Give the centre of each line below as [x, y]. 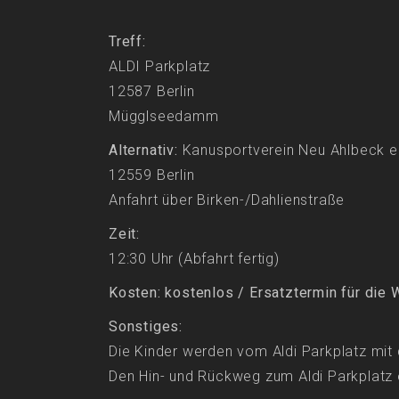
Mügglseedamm [164, 117]
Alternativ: [143, 151]
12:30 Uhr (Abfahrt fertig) [194, 260]
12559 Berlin [152, 176]
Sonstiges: [146, 327]
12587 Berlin [152, 92]
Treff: [127, 42]
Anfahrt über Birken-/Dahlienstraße [227, 201]
